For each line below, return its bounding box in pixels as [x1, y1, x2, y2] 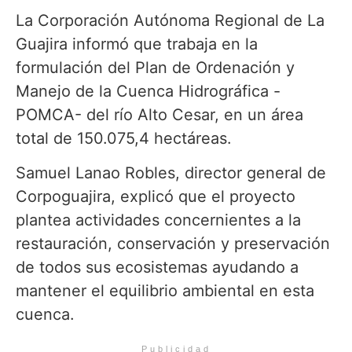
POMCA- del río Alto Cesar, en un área [16, 104, 303, 124]
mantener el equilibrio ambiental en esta [16, 281, 314, 301]
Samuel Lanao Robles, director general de [16, 163, 326, 183]
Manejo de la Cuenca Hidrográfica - [16, 81, 280, 101]
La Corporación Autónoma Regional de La [16, 10, 324, 30]
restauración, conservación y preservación [16, 234, 330, 254]
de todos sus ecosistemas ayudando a [16, 258, 299, 277]
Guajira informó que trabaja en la [16, 34, 258, 53]
